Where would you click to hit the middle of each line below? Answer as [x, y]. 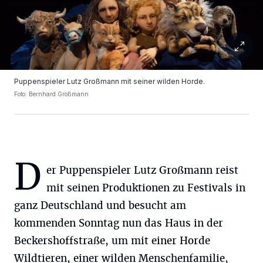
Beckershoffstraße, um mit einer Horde [112, 241]
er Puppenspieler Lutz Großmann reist [142, 170]
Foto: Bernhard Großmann [51, 94]
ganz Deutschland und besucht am [100, 205]
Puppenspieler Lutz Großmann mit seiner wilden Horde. [109, 81]
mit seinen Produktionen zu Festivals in [146, 188]
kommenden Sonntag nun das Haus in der [119, 223]
